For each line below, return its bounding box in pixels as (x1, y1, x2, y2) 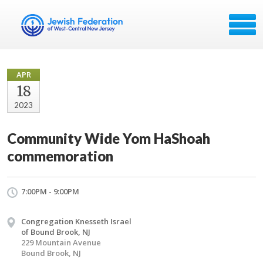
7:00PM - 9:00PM (21, 186, 79, 197)
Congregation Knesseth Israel (21, 216, 131, 227)
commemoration (7, 147, 113, 164)
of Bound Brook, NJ (21, 227, 90, 237)
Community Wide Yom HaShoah (7, 130, 210, 147)
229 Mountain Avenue (21, 237, 101, 248)
